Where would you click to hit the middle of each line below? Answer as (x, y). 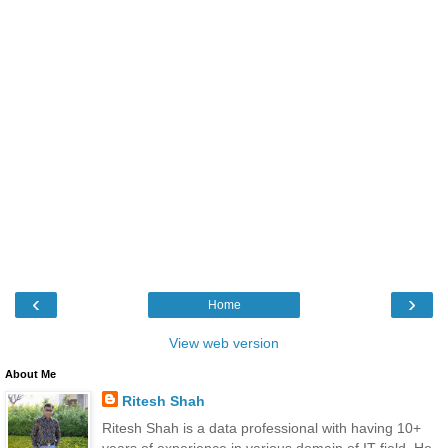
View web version (224, 342)
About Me (30, 373)
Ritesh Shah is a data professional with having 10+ (261, 428)
